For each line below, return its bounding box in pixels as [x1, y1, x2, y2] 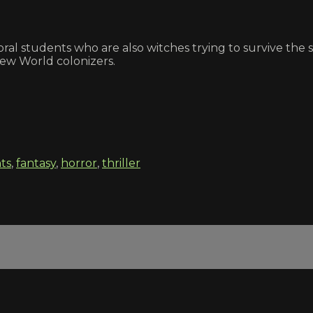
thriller [102, 156, 140, 170]
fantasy [16, 156, 56, 170]
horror [61, 156, 97, 170]
